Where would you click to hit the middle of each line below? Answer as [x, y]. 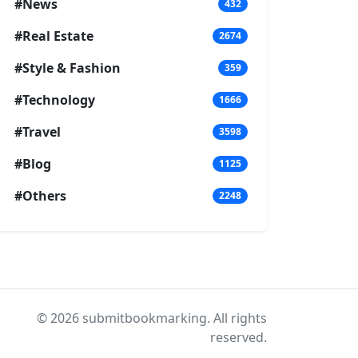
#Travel [38, 131]
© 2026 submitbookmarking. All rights [152, 318]
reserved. [239, 337]
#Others [40, 195]
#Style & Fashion [68, 68]
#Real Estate [54, 36]
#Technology [55, 99]
